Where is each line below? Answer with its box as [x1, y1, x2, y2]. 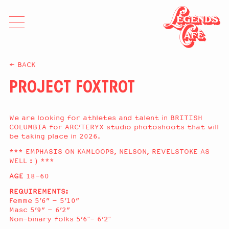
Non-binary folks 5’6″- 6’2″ [9, 215, 111, 223]
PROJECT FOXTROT [9, 80, 135, 97]
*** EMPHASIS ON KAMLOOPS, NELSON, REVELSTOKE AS [9, 147, 210, 156]
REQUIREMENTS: [9, 187, 68, 196]
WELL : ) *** [9, 156, 54, 165]
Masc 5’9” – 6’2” [9, 205, 73, 214]
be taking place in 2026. [9, 132, 100, 141]
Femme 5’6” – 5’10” [9, 196, 82, 205]
